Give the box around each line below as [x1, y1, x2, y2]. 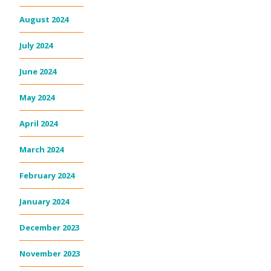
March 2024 [19, 143, 64, 155]
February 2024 [19, 169, 74, 181]
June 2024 [19, 65, 56, 77]
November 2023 [19, 247, 80, 259]
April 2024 [19, 117, 57, 129]
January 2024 [19, 195, 69, 207]
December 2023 [19, 221, 79, 233]
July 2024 [19, 39, 53, 51]
